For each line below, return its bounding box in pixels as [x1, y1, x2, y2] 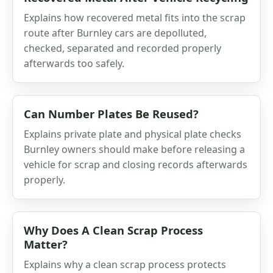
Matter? [24, 236, 68, 252]
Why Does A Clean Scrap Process [24, 222, 203, 238]
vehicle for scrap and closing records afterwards [24, 157, 247, 171]
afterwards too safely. [24, 56, 124, 70]
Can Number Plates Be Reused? [24, 105, 199, 121]
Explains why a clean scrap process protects [24, 257, 226, 271]
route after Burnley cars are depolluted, [24, 26, 207, 40]
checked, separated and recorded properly [24, 41, 221, 55]
